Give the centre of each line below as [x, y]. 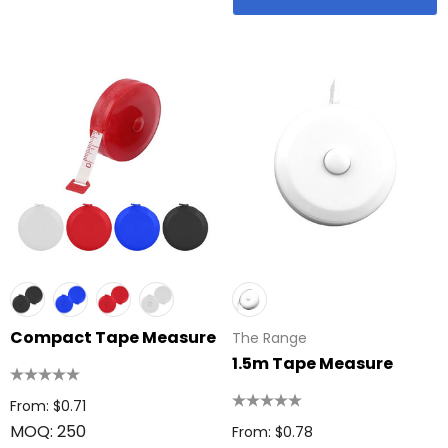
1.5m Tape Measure [312, 363]
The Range [269, 338]
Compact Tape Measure [113, 337]
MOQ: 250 [48, 431]
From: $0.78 [272, 432]
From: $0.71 [48, 406]
